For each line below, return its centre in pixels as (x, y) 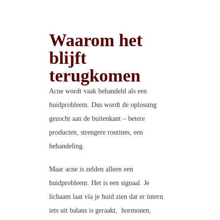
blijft (68, 58)
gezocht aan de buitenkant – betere (97, 119)
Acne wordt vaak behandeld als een (98, 91)
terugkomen (95, 76)
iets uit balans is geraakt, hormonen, (100, 211)
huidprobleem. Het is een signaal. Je (99, 183)
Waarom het (96, 41)
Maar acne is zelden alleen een (91, 169)
